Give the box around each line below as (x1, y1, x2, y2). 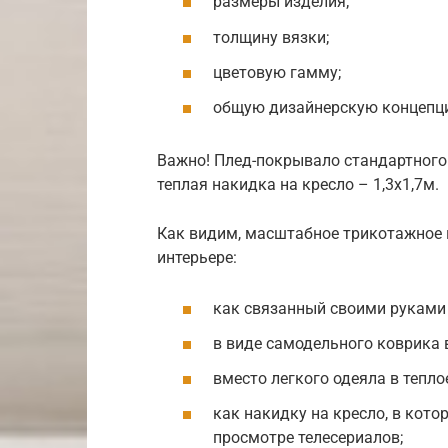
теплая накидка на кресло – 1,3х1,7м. (157, 174, 439, 194)
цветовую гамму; (213, 62, 341, 82)
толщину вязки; (213, 27, 329, 47)
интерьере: (157, 247, 237, 267)
